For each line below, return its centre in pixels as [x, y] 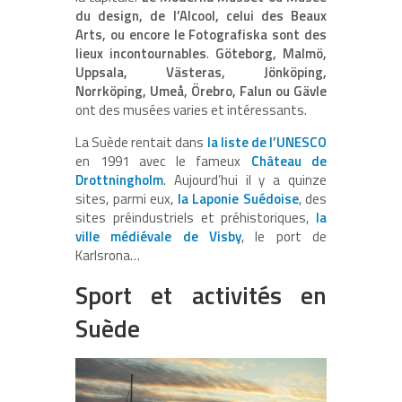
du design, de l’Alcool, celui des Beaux [201, 16]
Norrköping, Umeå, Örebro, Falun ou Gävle [201, 92]
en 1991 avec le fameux [163, 162]
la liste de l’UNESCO [267, 143]
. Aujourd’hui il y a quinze [245, 180]
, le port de [284, 237]
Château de [288, 162]
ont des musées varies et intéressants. [191, 110]
